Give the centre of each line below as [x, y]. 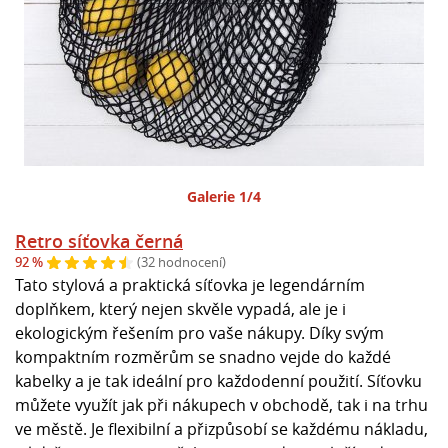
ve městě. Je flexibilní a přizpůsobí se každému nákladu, [221, 428]
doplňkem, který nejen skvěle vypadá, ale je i [180, 308]
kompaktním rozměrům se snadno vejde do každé [203, 356]
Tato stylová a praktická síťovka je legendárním [190, 284]
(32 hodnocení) [181, 262]
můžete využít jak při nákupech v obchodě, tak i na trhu [221, 404]
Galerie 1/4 [224, 196]
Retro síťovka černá [99, 240]
